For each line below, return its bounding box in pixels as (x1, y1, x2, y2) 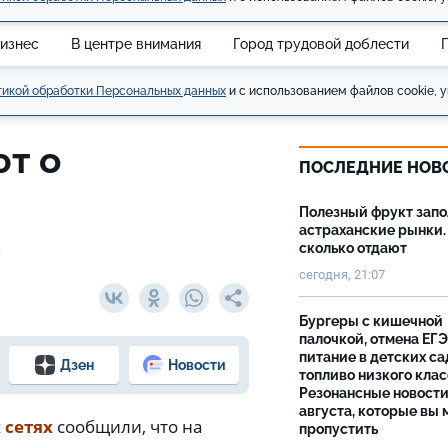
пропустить (299, 421, 381, 437)
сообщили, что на (53, 415, 202, 438)
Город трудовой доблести (233, 35, 409, 52)
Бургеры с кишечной (299, 313, 443, 329)
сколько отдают (299, 240, 407, 256)
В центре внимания (71, 35, 201, 52)
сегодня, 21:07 (299, 267, 385, 282)
